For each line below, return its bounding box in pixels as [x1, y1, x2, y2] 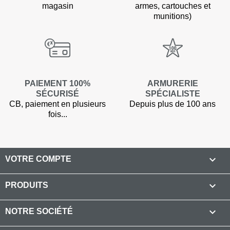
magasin [42, 2, 73, 10]
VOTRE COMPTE [5, 155, 71, 163]
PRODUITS [5, 181, 48, 189]
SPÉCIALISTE [145, 89, 200, 98]
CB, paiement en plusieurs [9, 100, 106, 108]
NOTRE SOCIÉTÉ [5, 207, 73, 216]
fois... [48, 110, 67, 119]
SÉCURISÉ [36, 89, 79, 98]
